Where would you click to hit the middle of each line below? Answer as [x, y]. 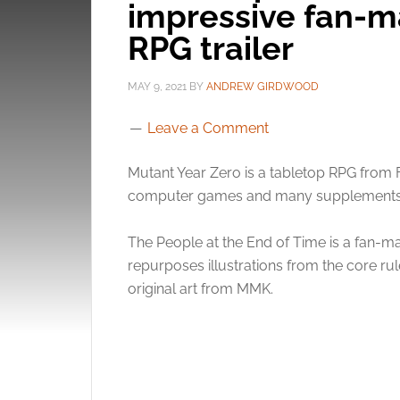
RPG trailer [211, 48]
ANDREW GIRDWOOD [262, 87]
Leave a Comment [208, 128]
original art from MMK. [200, 289]
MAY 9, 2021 [157, 87]
